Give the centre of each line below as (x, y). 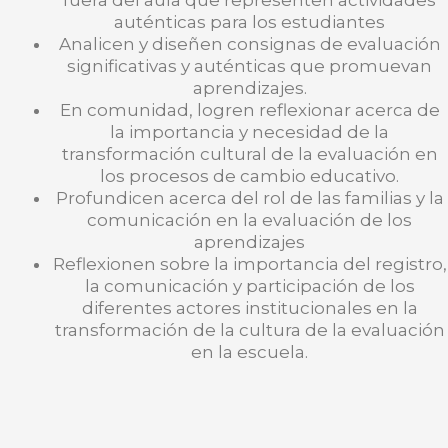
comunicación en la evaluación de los (249, 220)
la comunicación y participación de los (249, 286)
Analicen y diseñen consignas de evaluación (249, 44)
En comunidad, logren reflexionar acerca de (249, 110)
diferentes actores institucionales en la (249, 308)
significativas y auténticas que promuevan (249, 66)
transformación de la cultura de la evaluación (249, 330)
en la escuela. (249, 352)
